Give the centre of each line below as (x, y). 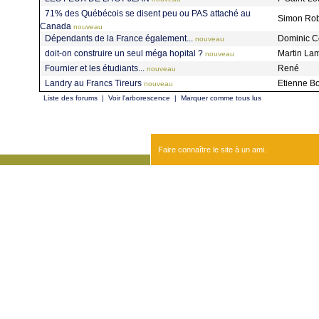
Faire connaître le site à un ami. (212, 150)
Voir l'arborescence (139, 98)
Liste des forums (70, 98)
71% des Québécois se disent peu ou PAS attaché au (148, 13)
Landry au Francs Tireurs (93, 83)
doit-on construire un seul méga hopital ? (124, 53)
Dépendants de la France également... (119, 38)
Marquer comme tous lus (221, 98)
